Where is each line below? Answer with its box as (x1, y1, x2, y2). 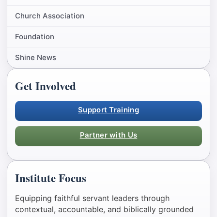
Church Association (15, 11, 84, 20)
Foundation (15, 32, 54, 41)
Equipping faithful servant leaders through (15, 193, 170, 203)
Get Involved (15, 77, 76, 94)
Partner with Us (79, 130, 138, 139)
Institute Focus (15, 170, 86, 186)
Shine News (15, 53, 56, 62)
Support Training (78, 105, 139, 114)
